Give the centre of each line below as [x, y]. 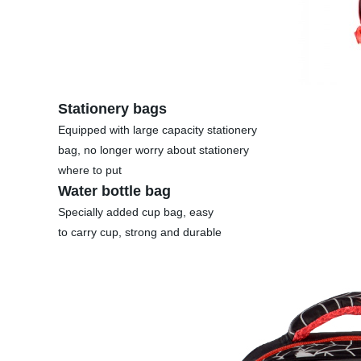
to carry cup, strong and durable [140, 232]
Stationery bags [112, 109]
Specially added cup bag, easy [136, 212]
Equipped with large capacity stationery [158, 130]
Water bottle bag [114, 191]
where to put [90, 170]
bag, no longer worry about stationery [154, 150]
